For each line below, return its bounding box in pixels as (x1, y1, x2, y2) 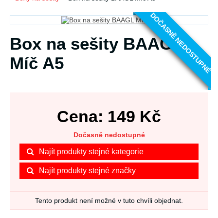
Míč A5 (10, 54, 64, 73)
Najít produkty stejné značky (39, 166, 136, 175)
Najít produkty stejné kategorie (39, 147, 144, 156)
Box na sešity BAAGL (10, 34, 182, 54)
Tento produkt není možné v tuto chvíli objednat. (35, 197, 183, 205)
